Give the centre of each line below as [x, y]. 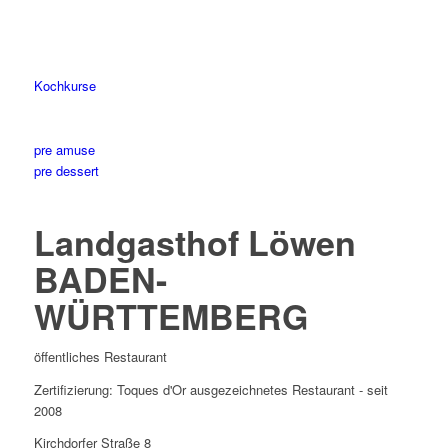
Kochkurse [64, 86]
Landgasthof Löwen [194, 242]
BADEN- [100, 279]
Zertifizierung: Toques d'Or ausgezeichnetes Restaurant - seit [210, 389]
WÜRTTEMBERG [170, 316]
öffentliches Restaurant [100, 357]
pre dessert [66, 171]
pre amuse [64, 150]
